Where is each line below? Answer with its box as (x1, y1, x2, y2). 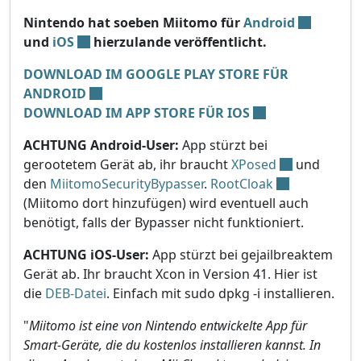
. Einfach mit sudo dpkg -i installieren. (106, 284, 334, 303)
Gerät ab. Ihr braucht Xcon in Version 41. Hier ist (23, 265, 317, 284)
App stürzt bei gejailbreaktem (149, 246, 333, 264)
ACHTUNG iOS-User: (23, 246, 149, 264)
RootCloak (210, 175, 273, 193)
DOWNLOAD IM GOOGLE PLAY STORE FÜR (23, 65, 288, 84)
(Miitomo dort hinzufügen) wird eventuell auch (23, 194, 309, 213)
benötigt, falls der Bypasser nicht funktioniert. (23, 214, 304, 232)
